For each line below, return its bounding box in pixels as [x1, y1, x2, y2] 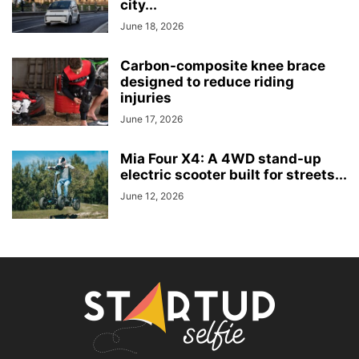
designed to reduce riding [120, 74, 294, 91]
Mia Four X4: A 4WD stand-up [120, 151, 321, 167]
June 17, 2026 [120, 113, 183, 126]
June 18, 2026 [120, 20, 184, 33]
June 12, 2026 [120, 190, 184, 203]
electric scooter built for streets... [120, 167, 347, 184]
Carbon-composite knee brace [120, 58, 325, 75]
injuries [120, 90, 171, 107]
